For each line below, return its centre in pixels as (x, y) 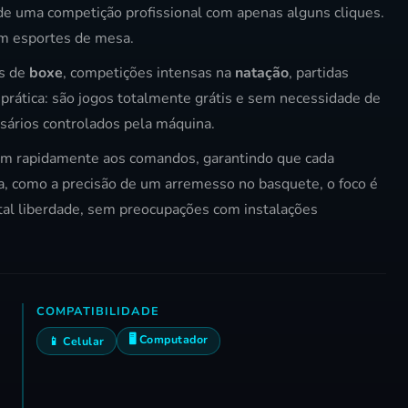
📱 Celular (76, 342)
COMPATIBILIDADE (98, 312)
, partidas (319, 73)
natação (262, 73)
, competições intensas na (149, 73)
